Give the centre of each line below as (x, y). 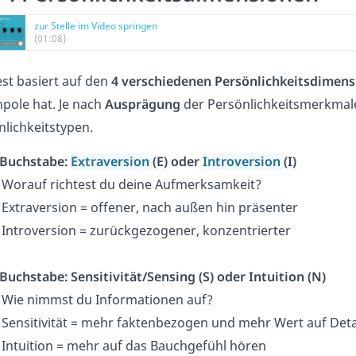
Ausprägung (143, 104)
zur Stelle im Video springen (96, 26)
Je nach (80, 104)
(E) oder (178, 162)
